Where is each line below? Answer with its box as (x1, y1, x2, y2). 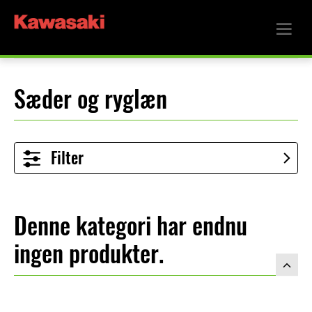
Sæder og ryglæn (14, 83, 167, 116)
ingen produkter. (14, 237, 164, 270)
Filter (51, 147, 84, 169)
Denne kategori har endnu (14, 210, 247, 242)
